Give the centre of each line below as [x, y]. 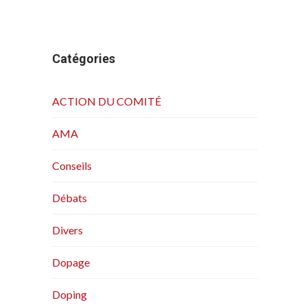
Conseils [72, 166]
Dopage [71, 262]
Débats [70, 198]
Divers [67, 230]
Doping [70, 295]
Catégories [84, 59]
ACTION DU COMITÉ [107, 101]
